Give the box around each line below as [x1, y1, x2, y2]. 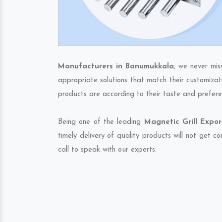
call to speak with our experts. [58, 146, 157, 154]
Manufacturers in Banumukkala [58, 63, 174, 70]
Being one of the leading [58, 118, 144, 126]
